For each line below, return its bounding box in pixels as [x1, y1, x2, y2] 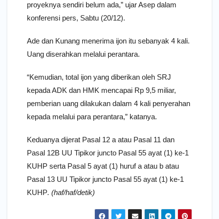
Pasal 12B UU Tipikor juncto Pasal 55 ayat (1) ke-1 [27, 148, 189, 157]
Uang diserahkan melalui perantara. [27, 49, 140, 58]
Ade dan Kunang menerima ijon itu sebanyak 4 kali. [27, 36, 190, 45]
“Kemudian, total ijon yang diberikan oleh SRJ [27, 72, 171, 81]
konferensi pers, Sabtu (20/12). [27, 13, 125, 22]
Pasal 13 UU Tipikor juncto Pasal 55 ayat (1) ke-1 [27, 175, 184, 183]
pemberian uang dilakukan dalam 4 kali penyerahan [27, 99, 190, 108]
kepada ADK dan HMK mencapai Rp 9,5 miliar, [27, 86, 176, 94]
